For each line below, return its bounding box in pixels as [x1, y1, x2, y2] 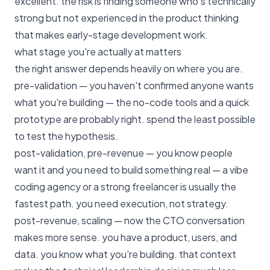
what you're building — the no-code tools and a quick [14, 96, 249, 108]
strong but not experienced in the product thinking [14, 11, 239, 24]
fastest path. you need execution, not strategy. [14, 197, 228, 210]
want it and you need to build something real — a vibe [14, 163, 248, 176]
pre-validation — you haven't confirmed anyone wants [14, 79, 254, 92]
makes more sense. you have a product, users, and [14, 231, 237, 243]
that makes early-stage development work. [14, 28, 208, 41]
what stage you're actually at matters [14, 45, 181, 58]
